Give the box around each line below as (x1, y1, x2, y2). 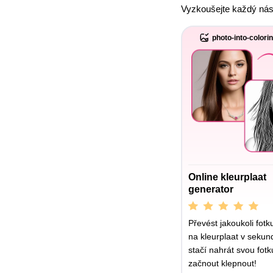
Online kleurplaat (188, 171, 266, 182)
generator (188, 183, 233, 194)
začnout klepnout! (188, 258, 257, 268)
